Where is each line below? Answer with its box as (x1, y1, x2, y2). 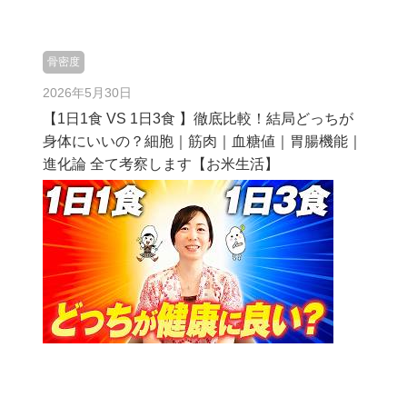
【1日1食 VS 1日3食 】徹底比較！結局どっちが (42, 111, 353, 126)
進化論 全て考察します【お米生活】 (42, 156, 279, 172)
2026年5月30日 (42, 85, 132, 100)
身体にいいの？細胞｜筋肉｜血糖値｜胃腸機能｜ (42, 134, 362, 149)
